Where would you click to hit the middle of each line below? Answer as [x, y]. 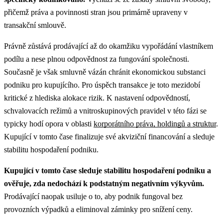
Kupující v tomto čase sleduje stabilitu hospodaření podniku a [108, 171]
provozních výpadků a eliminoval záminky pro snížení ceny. [98, 210]
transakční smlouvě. [35, 25]
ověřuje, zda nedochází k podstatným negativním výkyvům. [104, 184]
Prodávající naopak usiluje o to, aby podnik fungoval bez [93, 197]
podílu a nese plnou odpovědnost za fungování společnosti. [97, 59]
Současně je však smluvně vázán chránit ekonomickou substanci [105, 72]
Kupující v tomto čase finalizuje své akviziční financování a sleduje [109, 137]
